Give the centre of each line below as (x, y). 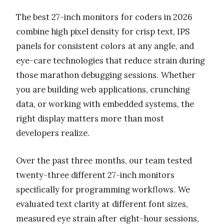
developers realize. (53, 133)
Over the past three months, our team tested (104, 160)
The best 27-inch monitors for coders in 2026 (104, 17)
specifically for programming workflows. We (103, 189)
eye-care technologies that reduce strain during (110, 60)
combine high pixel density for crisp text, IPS (103, 31)
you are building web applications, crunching (103, 89)
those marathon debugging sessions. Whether (106, 75)
